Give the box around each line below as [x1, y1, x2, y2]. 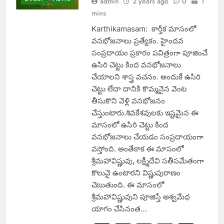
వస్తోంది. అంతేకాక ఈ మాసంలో [91, 144, 183, 154]
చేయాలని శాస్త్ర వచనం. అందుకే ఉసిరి [91, 72, 200, 82]
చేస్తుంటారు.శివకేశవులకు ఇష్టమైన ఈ [91, 108, 198, 118]
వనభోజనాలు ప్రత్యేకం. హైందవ [91, 36, 183, 46]
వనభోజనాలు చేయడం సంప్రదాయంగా [91, 132, 203, 142]
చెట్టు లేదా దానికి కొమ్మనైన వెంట [91, 84, 187, 94]
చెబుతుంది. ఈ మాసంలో [91, 180, 164, 190]
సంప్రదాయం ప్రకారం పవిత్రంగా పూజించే [91, 48, 207, 58]
